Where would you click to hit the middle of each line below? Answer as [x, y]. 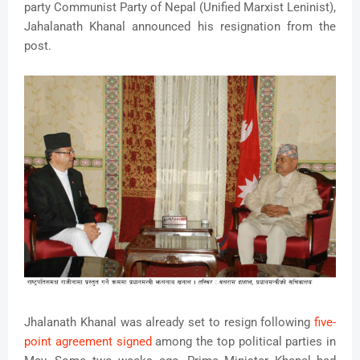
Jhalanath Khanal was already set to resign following [169, 323]
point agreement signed [88, 342]
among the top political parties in [243, 342]
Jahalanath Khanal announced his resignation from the [180, 27]
